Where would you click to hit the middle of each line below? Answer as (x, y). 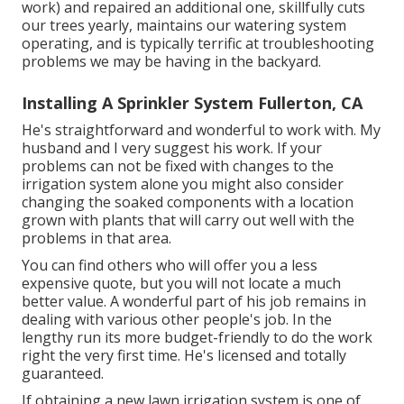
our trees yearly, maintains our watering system (184, 26)
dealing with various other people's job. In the (177, 320)
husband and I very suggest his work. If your (172, 148)
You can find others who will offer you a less (170, 266)
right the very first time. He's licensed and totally (184, 356)
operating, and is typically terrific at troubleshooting (198, 44)
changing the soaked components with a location (188, 202)
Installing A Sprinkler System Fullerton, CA (192, 103)
